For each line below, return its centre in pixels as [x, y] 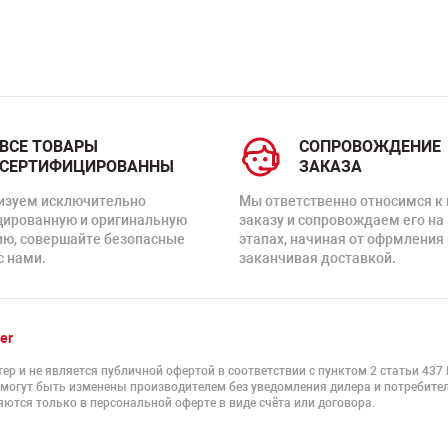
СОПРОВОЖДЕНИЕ [370, 146]
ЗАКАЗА [330, 166]
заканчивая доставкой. [317, 258]
